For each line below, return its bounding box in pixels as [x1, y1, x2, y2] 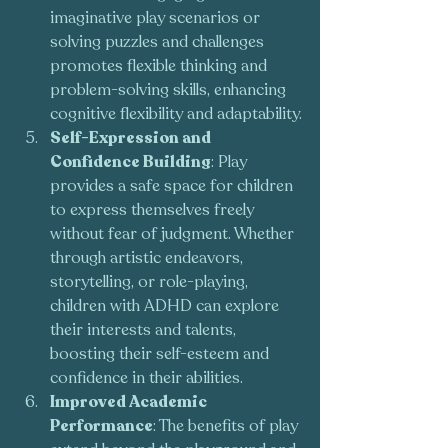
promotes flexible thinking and [50, 55, 271, 78]
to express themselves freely [50, 199, 258, 222]
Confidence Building [50, 151, 211, 174]
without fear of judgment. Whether [50, 223, 298, 246]
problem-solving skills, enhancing [50, 79, 290, 102]
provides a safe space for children [50, 175, 297, 198]
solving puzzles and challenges [50, 31, 268, 54]
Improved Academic [50, 391, 210, 414]
